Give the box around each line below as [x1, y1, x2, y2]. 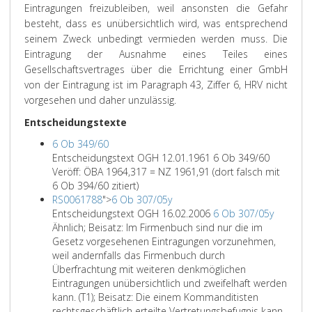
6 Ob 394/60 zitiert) [52, 179, 139, 192]
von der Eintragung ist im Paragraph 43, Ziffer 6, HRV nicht [24, 78, 288, 91]
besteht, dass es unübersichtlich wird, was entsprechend [24, 17, 288, 30]
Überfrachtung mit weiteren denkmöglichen [52, 263, 246, 276]
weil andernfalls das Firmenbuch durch [52, 249, 225, 262]
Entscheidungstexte [24, 116, 127, 129]
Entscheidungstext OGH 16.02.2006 [52, 207, 213, 220]
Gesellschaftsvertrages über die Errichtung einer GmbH [24, 63, 288, 76]
